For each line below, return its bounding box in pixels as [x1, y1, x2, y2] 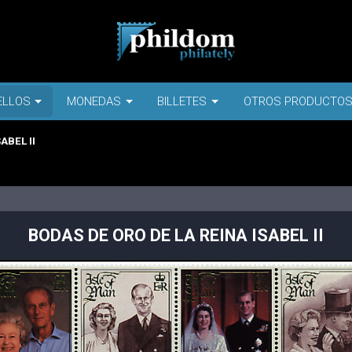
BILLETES [157, 93, 207, 108]
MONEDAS [67, 93, 122, 108]
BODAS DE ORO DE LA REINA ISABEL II [28, 225, 324, 246]
